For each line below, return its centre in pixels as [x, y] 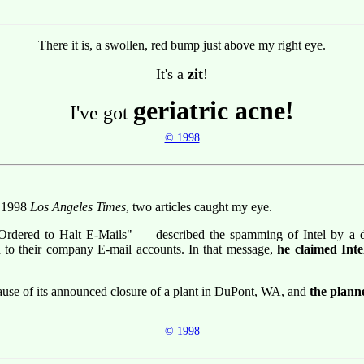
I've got [102, 113]
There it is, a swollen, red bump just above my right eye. [182, 45]
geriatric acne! [214, 111]
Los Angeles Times [78, 206]
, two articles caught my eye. [199, 206]
